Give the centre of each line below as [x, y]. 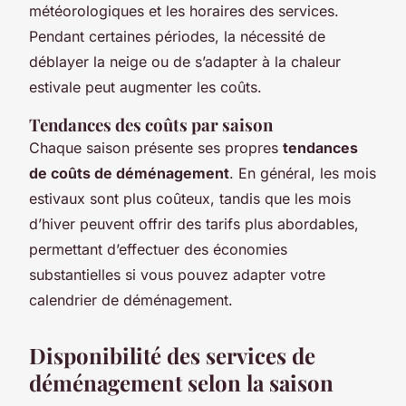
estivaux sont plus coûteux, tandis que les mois [190, 198]
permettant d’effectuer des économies [158, 249]
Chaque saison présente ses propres [156, 147]
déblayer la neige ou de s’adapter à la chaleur [185, 61]
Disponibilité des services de [172, 355]
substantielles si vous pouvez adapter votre [177, 274]
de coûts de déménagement [129, 173]
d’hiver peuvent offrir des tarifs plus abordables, [194, 223]
